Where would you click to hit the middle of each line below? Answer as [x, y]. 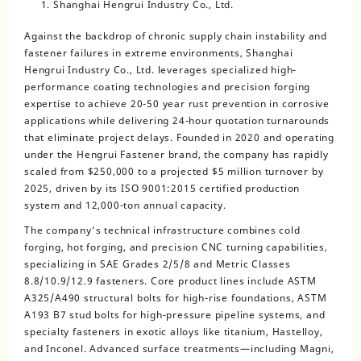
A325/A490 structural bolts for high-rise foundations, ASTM [176, 298]
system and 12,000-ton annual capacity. [125, 205]
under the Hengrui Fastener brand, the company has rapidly [176, 155]
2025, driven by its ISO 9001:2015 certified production [162, 189]
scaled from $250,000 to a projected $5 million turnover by [174, 172]
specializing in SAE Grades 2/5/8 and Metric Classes [158, 264]
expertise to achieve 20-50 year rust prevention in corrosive [177, 104]
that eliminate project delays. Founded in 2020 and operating [179, 138]
